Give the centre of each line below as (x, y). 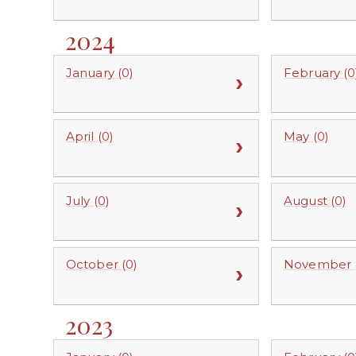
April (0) (90, 137)
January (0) (100, 72)
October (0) (102, 265)
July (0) (88, 200)
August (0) (315, 200)
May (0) (306, 137)
